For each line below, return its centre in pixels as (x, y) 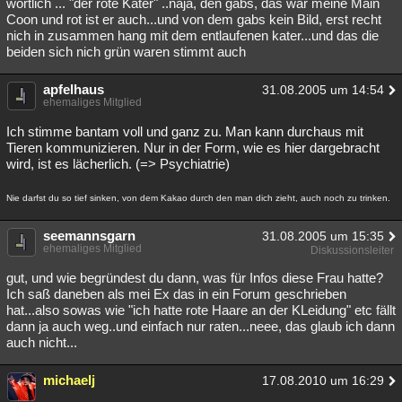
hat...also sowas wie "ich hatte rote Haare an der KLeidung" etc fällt (201, 310)
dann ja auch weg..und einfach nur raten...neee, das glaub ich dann (201, 326)
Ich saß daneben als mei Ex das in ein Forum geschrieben (176, 294)
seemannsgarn (89, 236)
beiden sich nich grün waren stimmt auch (126, 52)
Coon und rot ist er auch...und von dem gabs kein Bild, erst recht (194, 19)
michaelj (69, 380)
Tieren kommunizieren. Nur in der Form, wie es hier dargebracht (193, 148)
